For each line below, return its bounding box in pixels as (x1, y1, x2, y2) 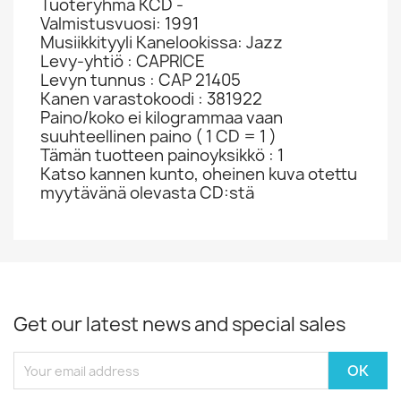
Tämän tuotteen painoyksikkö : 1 (40, 144, 284, 166)
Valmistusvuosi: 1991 (40, 13, 199, 35)
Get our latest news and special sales (13, 311, 346, 337)
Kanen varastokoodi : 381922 (40, 88, 262, 110)
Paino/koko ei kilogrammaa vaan (40, 107, 283, 129)
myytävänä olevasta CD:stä (40, 182, 254, 204)
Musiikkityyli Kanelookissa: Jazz (40, 31, 283, 54)
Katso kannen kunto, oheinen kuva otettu (40, 163, 357, 185)
